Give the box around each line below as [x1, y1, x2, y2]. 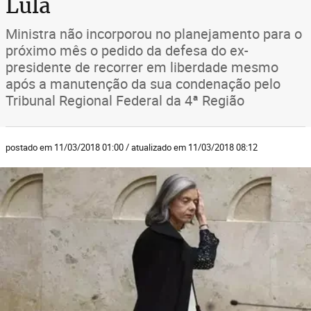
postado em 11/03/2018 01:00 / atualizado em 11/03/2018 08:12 [6, 141, 258, 153]
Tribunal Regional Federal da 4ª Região [6, 91, 244, 110]
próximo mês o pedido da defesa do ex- [6, 41, 249, 60]
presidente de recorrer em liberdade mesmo [6, 58, 278, 76]
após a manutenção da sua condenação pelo [6, 74, 280, 93]
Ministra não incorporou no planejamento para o [6, 24, 302, 43]
